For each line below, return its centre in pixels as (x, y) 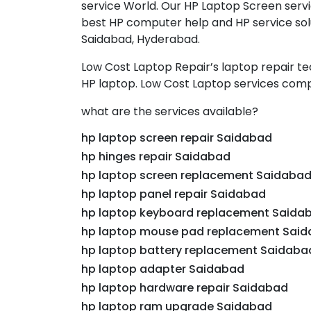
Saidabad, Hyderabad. (141, 39)
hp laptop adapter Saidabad (163, 269)
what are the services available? (170, 111)
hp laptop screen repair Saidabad (177, 138)
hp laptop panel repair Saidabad (174, 194)
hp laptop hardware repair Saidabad (185, 288)
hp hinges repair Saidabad (156, 157)
